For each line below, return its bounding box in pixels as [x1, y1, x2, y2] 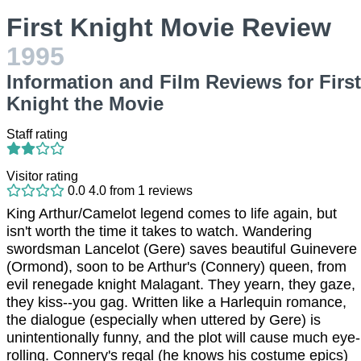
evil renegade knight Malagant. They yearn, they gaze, [6, 276, 355, 293]
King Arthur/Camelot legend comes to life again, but [6, 205, 337, 222]
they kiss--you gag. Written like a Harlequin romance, [6, 294, 346, 310]
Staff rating [6, 127, 68, 141]
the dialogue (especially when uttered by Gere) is [6, 312, 321, 328]
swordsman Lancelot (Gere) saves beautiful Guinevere [6, 241, 357, 257]
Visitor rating [6, 169, 78, 183]
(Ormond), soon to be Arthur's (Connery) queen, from [6, 259, 346, 275]
